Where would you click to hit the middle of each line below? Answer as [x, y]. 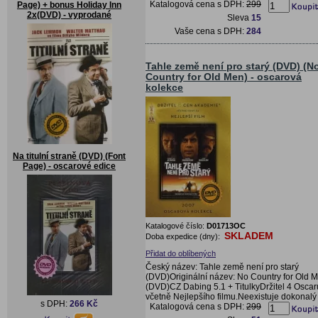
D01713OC [226, 225]
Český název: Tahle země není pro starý [222, 267]
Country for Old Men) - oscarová [224, 77]
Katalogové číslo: [176, 225]
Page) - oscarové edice [69, 166]
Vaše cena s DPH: [210, 31]
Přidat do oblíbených [181, 253]
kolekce [164, 87]
